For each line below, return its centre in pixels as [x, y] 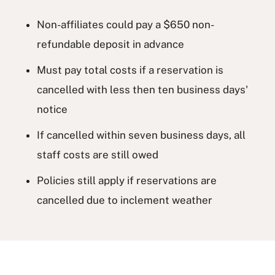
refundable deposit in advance [110, 45]
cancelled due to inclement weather [125, 200]
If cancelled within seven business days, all [141, 135]
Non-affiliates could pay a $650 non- [126, 25]
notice [52, 110]
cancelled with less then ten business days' [142, 90]
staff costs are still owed [98, 155]
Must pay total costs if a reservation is [130, 70]
